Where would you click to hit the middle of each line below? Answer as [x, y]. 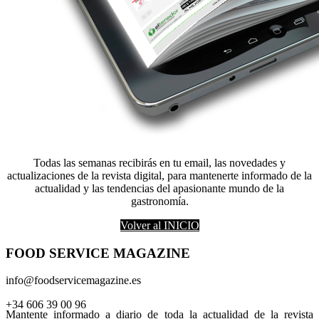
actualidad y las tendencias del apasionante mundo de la [159, 188]
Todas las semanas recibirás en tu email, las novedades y [159, 162]
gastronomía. [159, 201]
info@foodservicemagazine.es [73, 281]
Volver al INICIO [159, 225]
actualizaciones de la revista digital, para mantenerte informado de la [159, 175]
